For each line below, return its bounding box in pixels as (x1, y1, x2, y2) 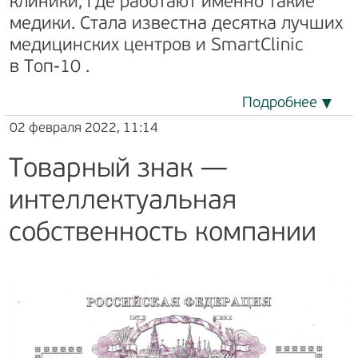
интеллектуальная (9, 188, 237, 215)
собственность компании (9, 220, 316, 247)
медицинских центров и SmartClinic (10, 36, 304, 55)
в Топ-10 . (10, 58, 94, 77)
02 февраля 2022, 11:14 (10, 121, 158, 135)
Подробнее (242, 95, 317, 111)
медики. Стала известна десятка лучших (10, 14, 343, 34)
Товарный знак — (9, 156, 228, 183)
